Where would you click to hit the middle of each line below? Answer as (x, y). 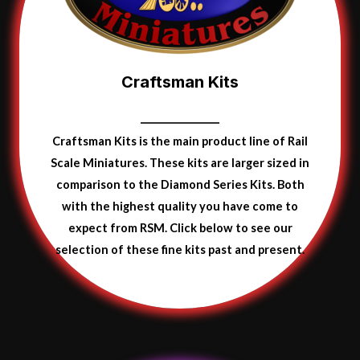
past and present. (256, 250)
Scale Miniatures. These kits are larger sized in (180, 163)
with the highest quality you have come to (180, 207)
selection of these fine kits (131, 250)
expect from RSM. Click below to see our (180, 228)
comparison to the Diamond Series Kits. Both (180, 185)
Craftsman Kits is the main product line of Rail (180, 141)
